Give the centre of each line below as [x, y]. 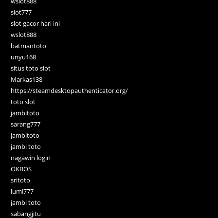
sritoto [21, 180]
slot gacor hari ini [36, 24]
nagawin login [31, 158]
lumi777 [22, 191]
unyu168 [24, 57]
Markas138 [27, 80]
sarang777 [26, 124]
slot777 [21, 12]
